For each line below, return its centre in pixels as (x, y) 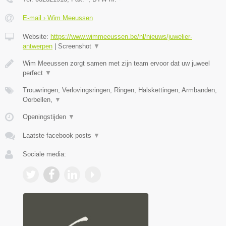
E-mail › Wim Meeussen (58, 18)
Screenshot (76, 46)
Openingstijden (45, 117)
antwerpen (38, 46)
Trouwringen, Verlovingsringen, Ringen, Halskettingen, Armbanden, (120, 90)
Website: (37, 37)
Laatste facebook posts (58, 136)
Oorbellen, (39, 100)
